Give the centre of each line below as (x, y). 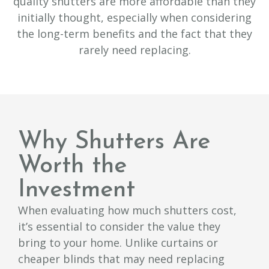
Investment (77, 190)
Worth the (72, 166)
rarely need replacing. (134, 50)
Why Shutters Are (114, 142)
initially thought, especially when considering (134, 18)
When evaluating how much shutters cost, (127, 210)
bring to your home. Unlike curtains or (118, 242)
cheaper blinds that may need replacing (121, 258)
